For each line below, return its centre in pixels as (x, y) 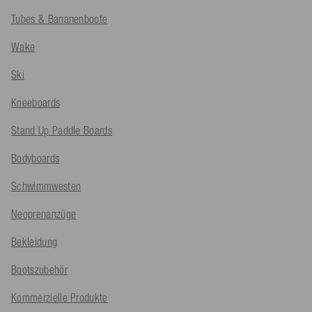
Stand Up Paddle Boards (62, 131)
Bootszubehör (39, 270)
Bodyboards (36, 158)
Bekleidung (34, 242)
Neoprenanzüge (44, 214)
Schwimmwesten (46, 186)
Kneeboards (36, 103)
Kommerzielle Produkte (60, 298)
